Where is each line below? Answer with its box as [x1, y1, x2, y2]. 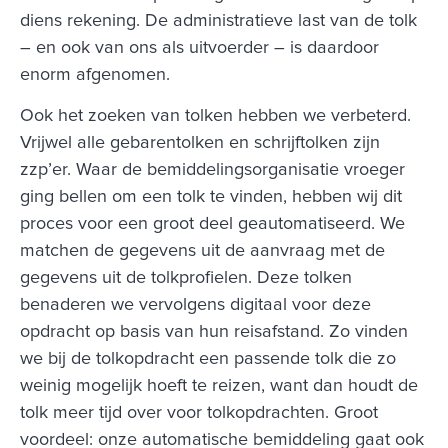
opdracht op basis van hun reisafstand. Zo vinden [20, 322, 408, 341]
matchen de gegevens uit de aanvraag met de [20, 241, 385, 260]
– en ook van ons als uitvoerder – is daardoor [20, 38, 379, 57]
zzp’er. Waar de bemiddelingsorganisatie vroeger [20, 160, 405, 179]
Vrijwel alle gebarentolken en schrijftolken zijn [20, 133, 380, 152]
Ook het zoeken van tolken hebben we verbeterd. [20, 106, 411, 125]
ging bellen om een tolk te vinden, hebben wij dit [20, 187, 402, 206]
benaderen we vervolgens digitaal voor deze [20, 295, 371, 314]
